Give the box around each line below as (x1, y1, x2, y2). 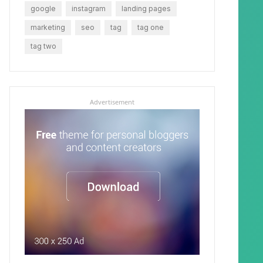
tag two (31, 41, 56, 50)
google (31, 4, 56, 13)
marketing (31, 22, 65, 32)
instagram (72, 4, 106, 13)
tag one (137, 22, 164, 32)
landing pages (122, 4, 171, 13)
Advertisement (90, 97, 134, 106)
